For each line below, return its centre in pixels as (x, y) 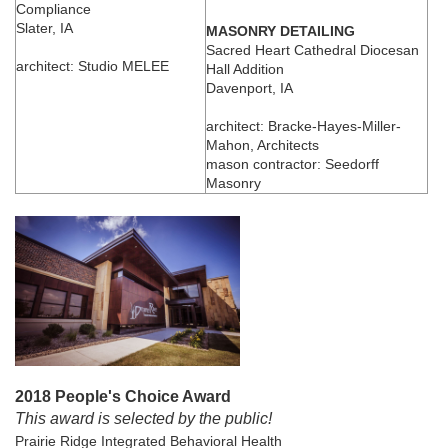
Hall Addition (245, 69)
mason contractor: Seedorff (292, 164)
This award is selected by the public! (145, 418)
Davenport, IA (249, 88)
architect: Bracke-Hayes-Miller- (303, 126)
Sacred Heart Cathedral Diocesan (312, 50)
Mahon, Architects (262, 145)
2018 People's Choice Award (123, 396)
